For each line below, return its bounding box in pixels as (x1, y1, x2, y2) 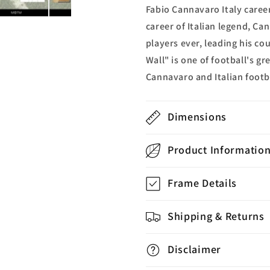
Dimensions (167, 109, 227, 124)
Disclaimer (167, 242, 221, 256)
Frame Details (167, 175, 237, 190)
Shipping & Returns (167, 209, 265, 223)
